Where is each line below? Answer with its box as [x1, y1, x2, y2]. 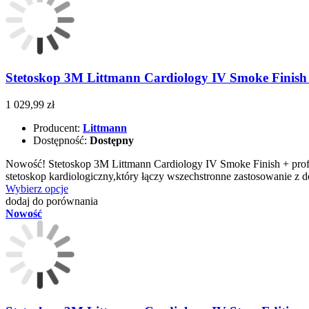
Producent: [33, 121, 83, 134]
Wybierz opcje [6, 182, 68, 195]
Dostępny [90, 134, 134, 146]
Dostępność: [33, 134, 90, 146]
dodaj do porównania [6, 195, 98, 207]
